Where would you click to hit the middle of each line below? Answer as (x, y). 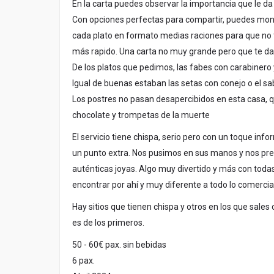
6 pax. (83, 261)
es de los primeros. (108, 223)
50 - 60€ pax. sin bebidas (119, 245)
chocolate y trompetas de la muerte (141, 115)
